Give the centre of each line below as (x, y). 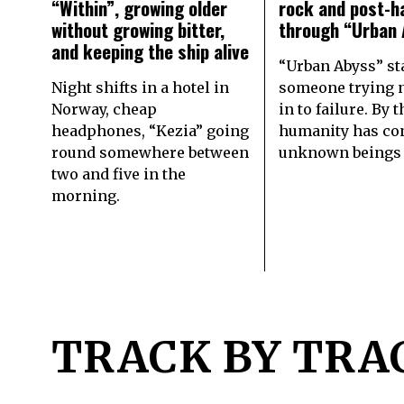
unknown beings (340, 152)
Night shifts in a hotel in (140, 87)
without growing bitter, (138, 29)
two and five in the (119, 174)
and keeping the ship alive (150, 50)
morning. (86, 195)
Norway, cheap (104, 109)
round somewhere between (150, 152)
